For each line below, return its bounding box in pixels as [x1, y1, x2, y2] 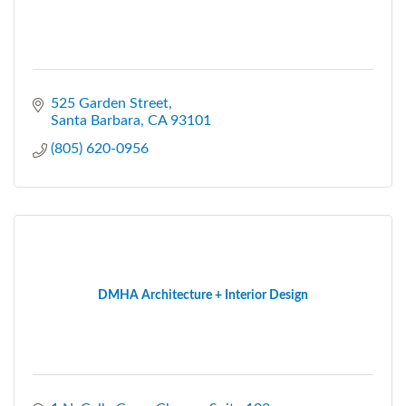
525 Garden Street [51, 95, 169, 111]
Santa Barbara [51, 112, 140, 128]
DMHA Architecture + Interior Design [98, 288, 308, 302]
